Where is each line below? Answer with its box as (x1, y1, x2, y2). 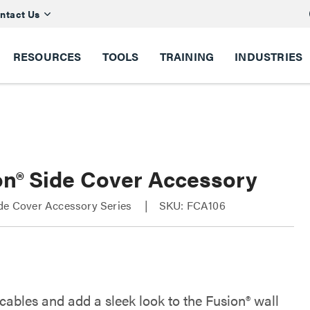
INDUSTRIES (235, 48, 303, 64)
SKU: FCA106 (158, 197, 226, 213)
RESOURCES (12, 48, 82, 64)
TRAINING (159, 48, 215, 64)
